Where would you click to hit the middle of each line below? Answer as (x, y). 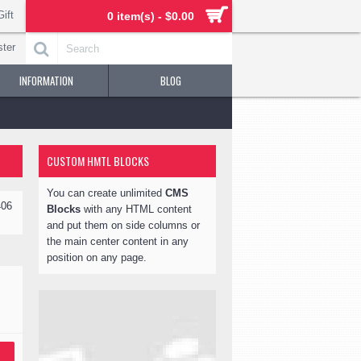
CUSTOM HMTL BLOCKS (98, 161)
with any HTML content (136, 209)
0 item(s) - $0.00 (151, 16)
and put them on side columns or (123, 225)
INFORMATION (46, 81)
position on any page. (97, 257)
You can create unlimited (106, 193)
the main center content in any (118, 241)
